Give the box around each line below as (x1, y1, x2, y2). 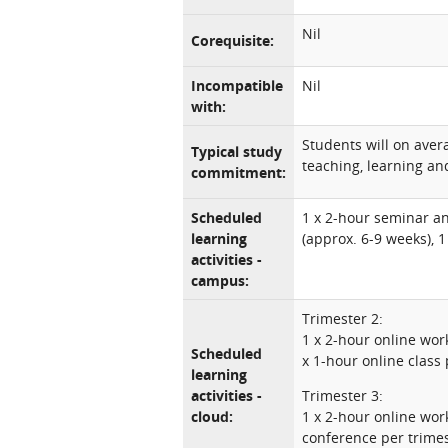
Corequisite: (191, 31, 274, 50)
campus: (191, 271, 249, 290)
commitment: (191, 163, 286, 182)
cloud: (191, 407, 233, 426)
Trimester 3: (302, 386, 383, 405)
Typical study (191, 142, 282, 161)
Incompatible (191, 76, 283, 95)
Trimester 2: (302, 309, 383, 328)
